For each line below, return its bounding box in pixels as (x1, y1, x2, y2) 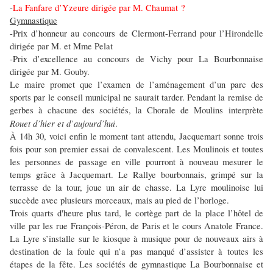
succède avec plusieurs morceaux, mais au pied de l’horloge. (10, 194, 229, 206)
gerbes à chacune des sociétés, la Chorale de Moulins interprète (10, 104, 263, 116)
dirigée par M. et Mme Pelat (10, 40, 113, 52)
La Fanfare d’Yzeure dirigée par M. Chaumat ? (13, 1, 185, 13)
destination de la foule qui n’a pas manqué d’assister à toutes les (10, 245, 263, 257)
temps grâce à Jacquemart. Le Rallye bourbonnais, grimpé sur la (10, 168, 263, 180)
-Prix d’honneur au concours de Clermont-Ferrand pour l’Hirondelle (10, 27, 263, 39)
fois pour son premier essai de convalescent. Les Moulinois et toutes (10, 143, 263, 155)
